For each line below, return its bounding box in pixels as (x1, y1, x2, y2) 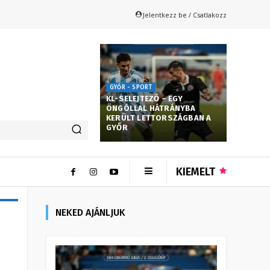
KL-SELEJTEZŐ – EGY (106, 93, 183, 103)
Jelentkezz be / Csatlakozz (143, 10, 227, 19)
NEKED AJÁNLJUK (55, 206, 125, 218)
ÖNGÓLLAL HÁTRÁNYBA (106, 103, 196, 113)
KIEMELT (176, 165, 215, 178)
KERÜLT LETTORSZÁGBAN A (106, 113, 212, 122)
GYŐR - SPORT (110, 83, 152, 91)
